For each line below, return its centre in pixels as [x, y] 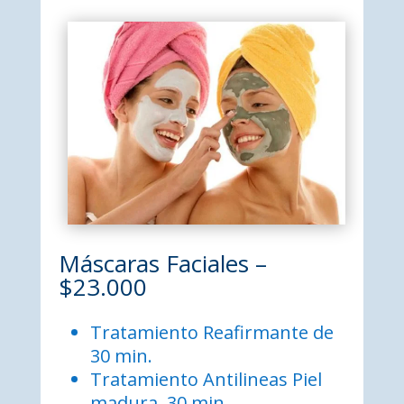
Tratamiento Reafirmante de [211, 333]
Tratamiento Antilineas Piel [206, 380]
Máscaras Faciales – [162, 264]
